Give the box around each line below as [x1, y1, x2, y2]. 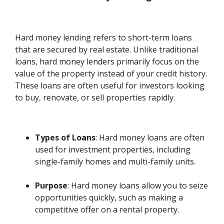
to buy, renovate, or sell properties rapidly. [15, 92, 175, 103]
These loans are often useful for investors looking [15, 80, 205, 91]
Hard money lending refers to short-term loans [15, 32, 192, 43]
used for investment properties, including [35, 144, 191, 155]
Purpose [35, 180, 68, 191]
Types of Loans [35, 132, 96, 143]
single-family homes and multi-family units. [35, 156, 196, 167]
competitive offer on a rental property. [35, 204, 179, 215]
